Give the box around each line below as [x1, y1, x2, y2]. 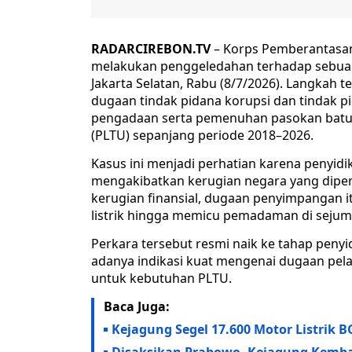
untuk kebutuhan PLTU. [91, 269, 232, 288]
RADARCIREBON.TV [91, 40, 211, 58]
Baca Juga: [104, 298, 170, 316]
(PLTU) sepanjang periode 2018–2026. [91, 126, 313, 145]
